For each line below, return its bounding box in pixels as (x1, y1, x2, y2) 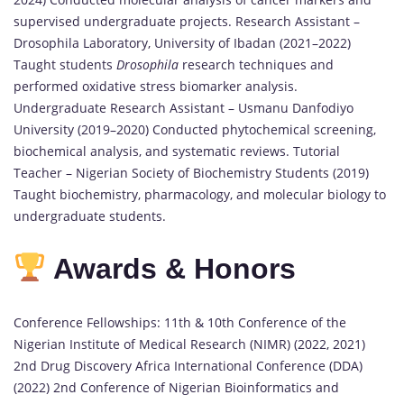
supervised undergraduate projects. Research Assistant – (14, 12, 360, 30)
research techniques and (179, 55, 334, 73)
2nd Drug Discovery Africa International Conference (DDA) (14, 356, 363, 374)
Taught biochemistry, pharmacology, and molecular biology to (14, 185, 386, 203)
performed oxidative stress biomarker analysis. (14, 77, 298, 95)
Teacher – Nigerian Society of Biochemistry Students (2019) (14, 163, 369, 181)
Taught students (14, 55, 116, 73)
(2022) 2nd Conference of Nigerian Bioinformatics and (14, 378, 339, 396)
